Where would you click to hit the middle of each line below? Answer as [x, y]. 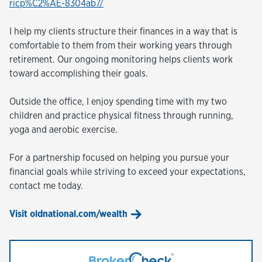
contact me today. [46, 185]
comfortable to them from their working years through [121, 45]
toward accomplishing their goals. [79, 73]
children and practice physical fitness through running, [121, 115]
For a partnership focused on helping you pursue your [119, 157]
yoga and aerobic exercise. [63, 129]
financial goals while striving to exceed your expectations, [127, 171]
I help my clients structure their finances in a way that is [123, 31]
